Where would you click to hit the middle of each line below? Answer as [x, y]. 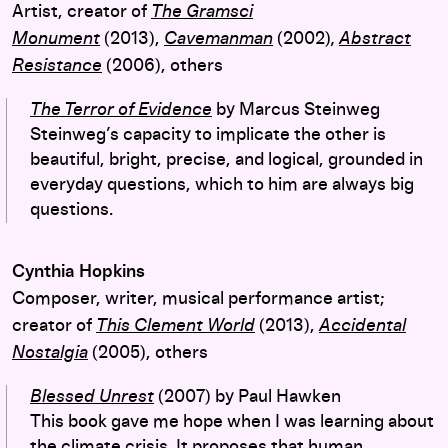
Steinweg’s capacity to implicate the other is [208, 134]
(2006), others [162, 65]
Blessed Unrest [92, 396]
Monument [56, 38]
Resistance [57, 65]
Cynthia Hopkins [78, 271]
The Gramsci [202, 11]
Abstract [375, 38]
